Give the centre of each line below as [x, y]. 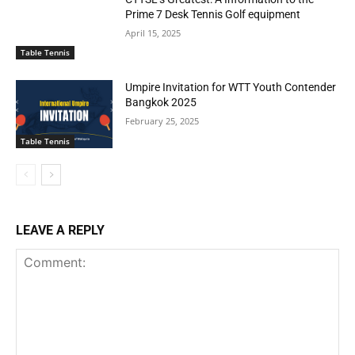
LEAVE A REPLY [60, 231]
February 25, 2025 [162, 121]
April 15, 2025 [153, 32]
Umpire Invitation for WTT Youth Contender [231, 88]
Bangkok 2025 [161, 103]
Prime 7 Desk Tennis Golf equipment [213, 14]
